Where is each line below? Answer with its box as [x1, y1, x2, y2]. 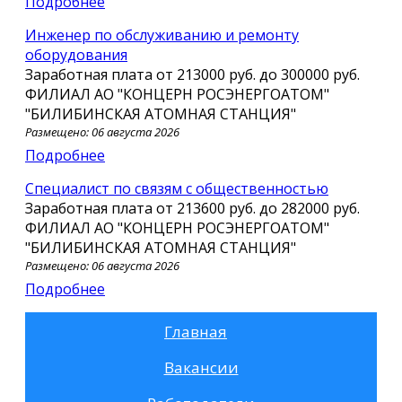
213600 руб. [177, 197, 259, 218]
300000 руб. [281, 64, 360, 84]
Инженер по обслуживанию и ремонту [25, 24, 37, 45]
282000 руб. [281, 197, 360, 218]
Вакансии [163, 356, 239, 378]
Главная [164, 320, 227, 342]
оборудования [25, 44, 127, 65]
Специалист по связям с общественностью [34, 178, 328, 198]
